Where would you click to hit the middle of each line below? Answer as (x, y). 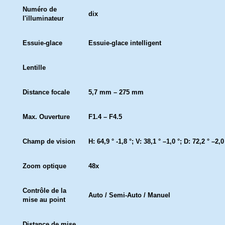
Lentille (34, 68)
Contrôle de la (44, 191)
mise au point (44, 200)
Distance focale (46, 92)
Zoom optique (44, 166)
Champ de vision (49, 141)
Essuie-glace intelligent (125, 43)
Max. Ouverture (46, 117)
